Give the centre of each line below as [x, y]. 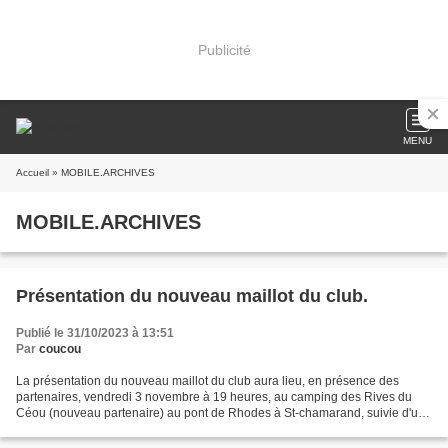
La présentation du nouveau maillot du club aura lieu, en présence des [207, 381]
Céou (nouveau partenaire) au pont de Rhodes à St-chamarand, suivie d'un [220, 413]
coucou [60, 349]
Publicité [224, 49]
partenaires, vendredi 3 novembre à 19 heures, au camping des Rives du [214, 397]
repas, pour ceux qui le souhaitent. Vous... [129, 429]
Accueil [32, 172]
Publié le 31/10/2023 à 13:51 [95, 333]
